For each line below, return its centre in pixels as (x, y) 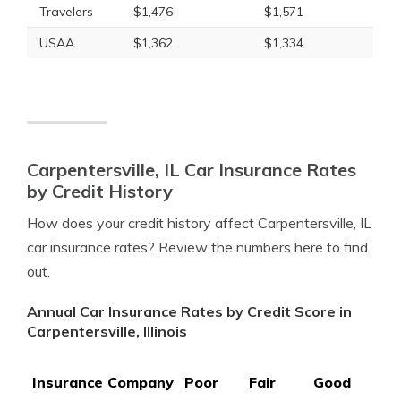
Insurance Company (103, 382)
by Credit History (100, 191)
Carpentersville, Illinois (107, 331)
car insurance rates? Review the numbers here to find (197, 247)
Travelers (66, 12)
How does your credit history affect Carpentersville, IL (199, 223)
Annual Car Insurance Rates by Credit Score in (189, 311)
